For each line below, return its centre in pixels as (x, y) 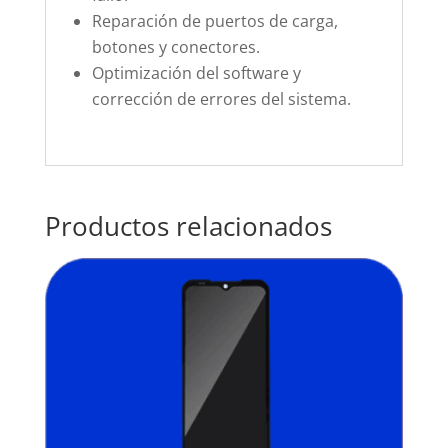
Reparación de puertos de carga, (214, 21)
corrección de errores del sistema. (221, 99)
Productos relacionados (188, 226)
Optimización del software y (196, 73)
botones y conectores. (175, 47)
